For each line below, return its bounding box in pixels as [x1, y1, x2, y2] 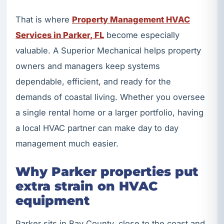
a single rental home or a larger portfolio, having [15, 107, 203, 117]
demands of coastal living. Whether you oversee [15, 91, 205, 102]
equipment [15, 192, 90, 208]
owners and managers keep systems [15, 60, 160, 71]
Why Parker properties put [15, 163, 198, 179]
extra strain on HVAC [15, 178, 157, 193]
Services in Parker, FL [15, 29, 104, 40]
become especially [104, 29, 179, 40]
